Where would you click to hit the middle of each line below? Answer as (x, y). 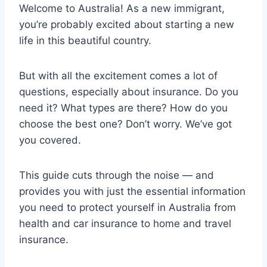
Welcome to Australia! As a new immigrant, (122, 8)
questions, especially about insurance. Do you (129, 91)
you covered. (50, 140)
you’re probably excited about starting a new (127, 24)
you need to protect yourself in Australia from (128, 207)
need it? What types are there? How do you (123, 108)
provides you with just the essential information (132, 191)
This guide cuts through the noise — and (117, 175)
